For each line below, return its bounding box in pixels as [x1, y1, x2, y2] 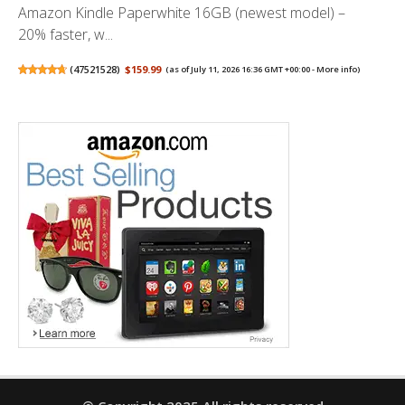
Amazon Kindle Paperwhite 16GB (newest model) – [18, 2, 345, 23]
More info [316, 62, 358, 75]
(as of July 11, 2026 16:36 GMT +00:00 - [165, 62, 317, 75]
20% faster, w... [18, 24, 113, 44]
